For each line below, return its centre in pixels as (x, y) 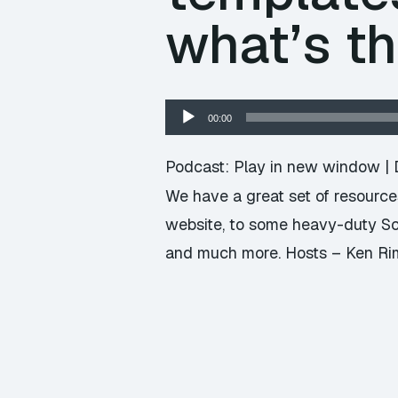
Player (187, 135)
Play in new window (307, 167)
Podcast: (199, 167)
